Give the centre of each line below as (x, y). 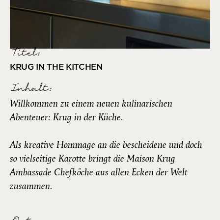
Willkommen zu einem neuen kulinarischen (91, 103)
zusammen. (31, 186)
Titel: (24, 53)
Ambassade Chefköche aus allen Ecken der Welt (99, 172)
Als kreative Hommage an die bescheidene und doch (106, 145)
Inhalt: (30, 88)
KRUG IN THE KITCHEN (56, 67)
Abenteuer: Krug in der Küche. (67, 117)
